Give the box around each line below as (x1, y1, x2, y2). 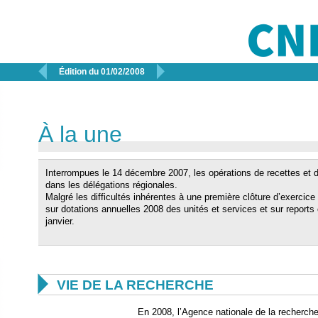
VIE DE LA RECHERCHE (57, 278, 214, 292)
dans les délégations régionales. (45, 180, 177, 190)
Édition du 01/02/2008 (59, 67, 145, 77)
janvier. (45, 216, 75, 226)
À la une (38, 121, 122, 147)
